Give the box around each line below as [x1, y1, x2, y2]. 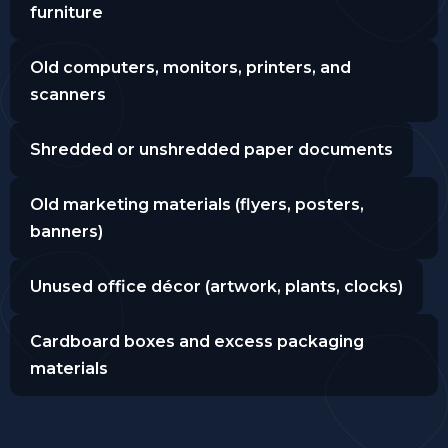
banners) [30, 221, 103, 241]
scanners [30, 84, 106, 104]
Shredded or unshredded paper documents [30, 139, 393, 159]
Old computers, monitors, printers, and [30, 57, 351, 77]
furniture [30, 2, 103, 22]
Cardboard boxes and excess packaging [30, 331, 364, 351]
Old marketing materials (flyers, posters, [30, 194, 364, 214]
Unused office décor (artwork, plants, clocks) [30, 276, 403, 296]
